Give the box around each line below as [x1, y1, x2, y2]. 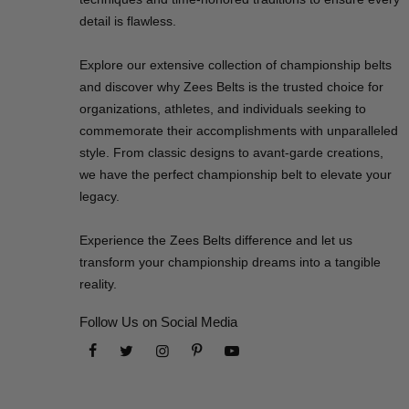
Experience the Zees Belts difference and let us [79, 233, 352, 248]
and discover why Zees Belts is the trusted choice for [79, 79, 383, 95]
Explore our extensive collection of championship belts [79, 58, 392, 73]
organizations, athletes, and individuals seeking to [79, 101, 366, 117]
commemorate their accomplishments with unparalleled [79, 123, 398, 139]
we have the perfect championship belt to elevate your [79, 167, 392, 183]
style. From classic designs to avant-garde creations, [79, 145, 383, 161]
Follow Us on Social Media [79, 313, 237, 330]
